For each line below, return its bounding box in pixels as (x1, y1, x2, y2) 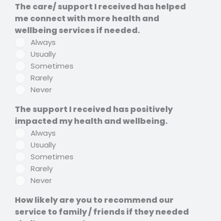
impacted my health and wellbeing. (15, 115, 168, 127)
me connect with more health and (15, 13, 159, 25)
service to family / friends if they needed (15, 206, 189, 218)
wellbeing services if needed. (15, 25, 140, 37)
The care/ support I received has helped (15, 1, 186, 13)
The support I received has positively (15, 104, 173, 115)
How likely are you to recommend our (15, 194, 174, 206)
